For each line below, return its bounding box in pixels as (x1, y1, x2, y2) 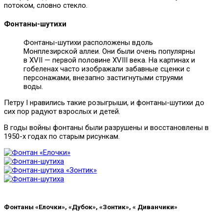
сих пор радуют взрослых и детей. (4, 107, 120, 116)
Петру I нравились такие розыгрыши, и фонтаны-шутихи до (4, 98, 204, 107)
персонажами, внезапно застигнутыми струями (23, 73, 183, 82)
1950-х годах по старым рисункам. (4, 131, 120, 141)
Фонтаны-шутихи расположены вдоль (23, 38, 153, 47)
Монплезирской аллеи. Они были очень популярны (23, 46, 195, 56)
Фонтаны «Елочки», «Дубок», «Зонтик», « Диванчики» (4, 203, 177, 211)
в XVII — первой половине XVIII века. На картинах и (23, 55, 195, 65)
